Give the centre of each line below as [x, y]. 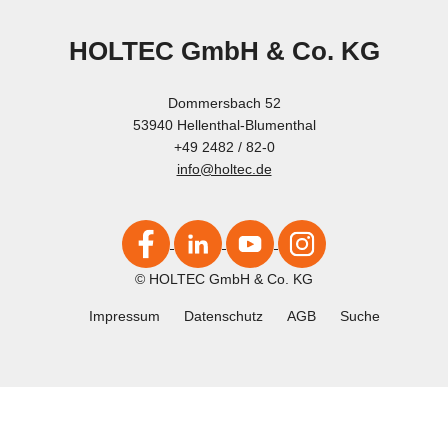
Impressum [124, 316]
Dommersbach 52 [224, 103]
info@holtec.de [224, 169]
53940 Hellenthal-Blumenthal [224, 125]
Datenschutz [223, 316]
